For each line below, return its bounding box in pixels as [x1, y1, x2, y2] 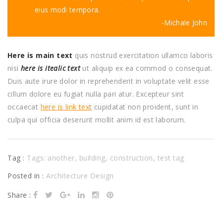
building [79, 153, 106, 163]
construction [110, 153, 153, 163]
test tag [157, 153, 184, 163]
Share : [7, 190, 33, 200]
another [48, 153, 75, 163]
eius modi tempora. [35, 4, 100, 14]
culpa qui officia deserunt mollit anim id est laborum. [7, 114, 186, 124]
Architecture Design [46, 170, 114, 180]
